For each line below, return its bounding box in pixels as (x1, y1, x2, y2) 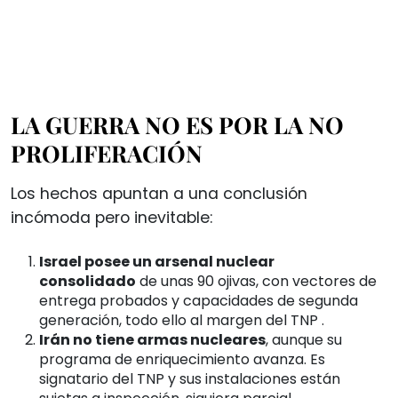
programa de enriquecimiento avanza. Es (39, 348, 325, 370)
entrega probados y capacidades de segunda (39, 290, 358, 311)
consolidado (39, 270, 136, 291)
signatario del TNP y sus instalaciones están (39, 368, 340, 389)
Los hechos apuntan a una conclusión (11, 182, 307, 204)
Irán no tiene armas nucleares (39, 329, 266, 350)
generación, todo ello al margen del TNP (39, 309, 322, 330)
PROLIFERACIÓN (11, 137, 203, 169)
